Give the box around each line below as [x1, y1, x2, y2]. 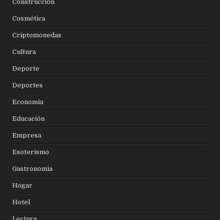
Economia [12, 98, 44, 106]
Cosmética [12, 14, 46, 22]
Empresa [12, 131, 42, 139]
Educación [12, 114, 45, 122]
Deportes [12, 81, 43, 89]
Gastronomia [12, 165, 53, 172]
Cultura [12, 48, 36, 55]
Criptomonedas [12, 31, 62, 39]
